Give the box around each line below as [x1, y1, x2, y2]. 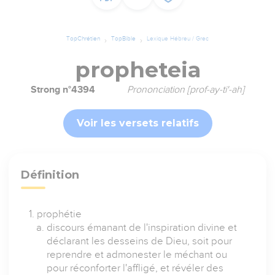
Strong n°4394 [31, 84, 95, 96]
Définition [21, 168, 80, 182]
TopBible [111, 35, 136, 42]
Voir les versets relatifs [76, 117, 199, 130]
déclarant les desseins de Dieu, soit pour [47, 235, 233, 247]
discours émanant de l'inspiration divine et [47, 222, 238, 234]
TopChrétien [66, 35, 100, 42]
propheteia [74, 56, 201, 83]
